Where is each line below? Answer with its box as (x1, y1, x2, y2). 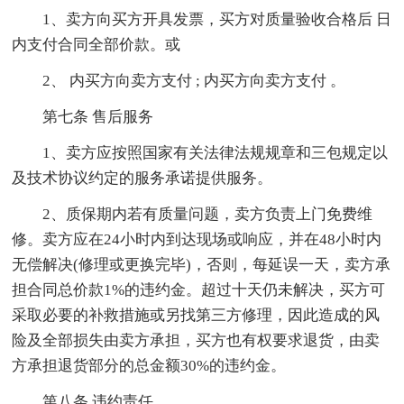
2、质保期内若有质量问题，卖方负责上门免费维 (42, 205, 373, 223)
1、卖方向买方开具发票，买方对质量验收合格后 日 (42, 10, 392, 28)
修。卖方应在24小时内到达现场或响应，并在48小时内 (12, 230, 382, 248)
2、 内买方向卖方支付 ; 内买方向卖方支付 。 (42, 71, 346, 89)
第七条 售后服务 (42, 107, 154, 125)
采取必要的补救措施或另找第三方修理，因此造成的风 (12, 306, 381, 324)
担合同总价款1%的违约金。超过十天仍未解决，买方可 (12, 280, 386, 298)
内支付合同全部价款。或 (12, 35, 181, 53)
